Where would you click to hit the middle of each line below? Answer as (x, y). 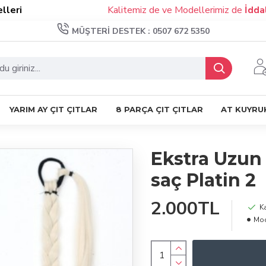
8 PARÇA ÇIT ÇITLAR (159, 109)
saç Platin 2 (203, 180)
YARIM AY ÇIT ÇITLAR (53, 109)
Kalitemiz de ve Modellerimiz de (145, 10)
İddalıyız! (234, 10)
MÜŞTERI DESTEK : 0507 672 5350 (140, 31)
